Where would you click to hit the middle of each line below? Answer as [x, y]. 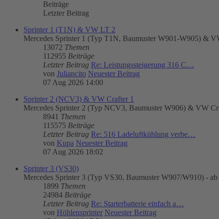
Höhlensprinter [80, 212]
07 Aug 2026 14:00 [73, 82]
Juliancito [71, 73]
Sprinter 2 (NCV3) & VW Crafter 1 [79, 99]
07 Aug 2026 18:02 [73, 152]
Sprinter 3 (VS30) [51, 168]
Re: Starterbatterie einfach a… [137, 203]
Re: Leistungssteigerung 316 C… [142, 65]
